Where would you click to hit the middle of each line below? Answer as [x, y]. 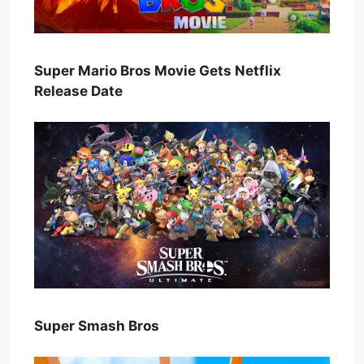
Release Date [78, 91]
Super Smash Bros [97, 325]
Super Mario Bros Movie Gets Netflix [158, 70]
